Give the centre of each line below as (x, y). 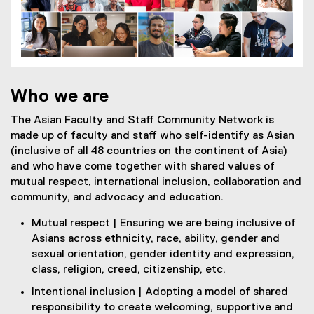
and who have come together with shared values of (143, 167)
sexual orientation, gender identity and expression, (163, 255)
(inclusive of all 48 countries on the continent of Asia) (149, 152)
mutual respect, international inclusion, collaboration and (156, 183)
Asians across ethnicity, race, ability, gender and (156, 239)
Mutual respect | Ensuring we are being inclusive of (164, 224)
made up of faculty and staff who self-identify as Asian (152, 136)
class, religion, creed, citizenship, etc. (129, 270)
